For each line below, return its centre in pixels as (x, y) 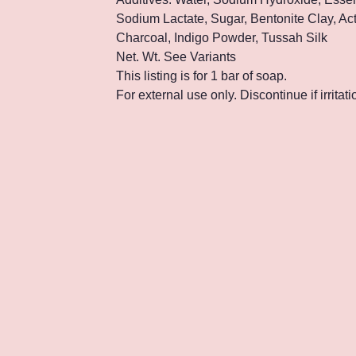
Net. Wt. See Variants (176, 57)
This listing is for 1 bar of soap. (201, 76)
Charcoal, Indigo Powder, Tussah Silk (222, 38)
